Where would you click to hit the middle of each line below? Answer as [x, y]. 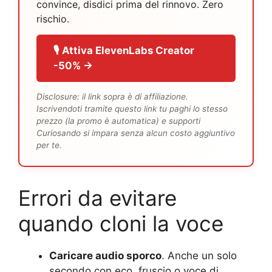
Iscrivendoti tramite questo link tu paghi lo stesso [132, 108]
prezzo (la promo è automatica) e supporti [118, 121]
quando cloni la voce [121, 223]
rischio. [53, 19]
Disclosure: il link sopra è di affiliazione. [112, 96]
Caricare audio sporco [105, 255]
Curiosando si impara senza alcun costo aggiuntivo [136, 133]
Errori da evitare [97, 198]
